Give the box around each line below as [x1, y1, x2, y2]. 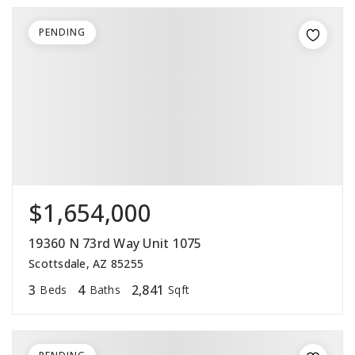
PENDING [39, 25, 86, 40]
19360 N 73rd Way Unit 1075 [29, 235, 202, 253]
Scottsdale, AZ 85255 [29, 256, 143, 272]
